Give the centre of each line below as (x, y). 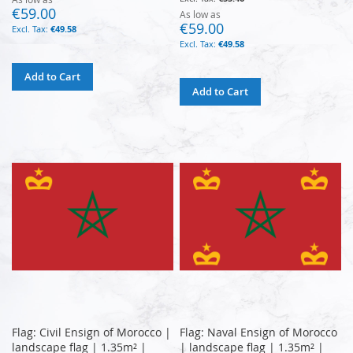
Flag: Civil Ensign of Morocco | (91, 332)
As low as (201, 14)
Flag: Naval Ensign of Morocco (259, 332)
